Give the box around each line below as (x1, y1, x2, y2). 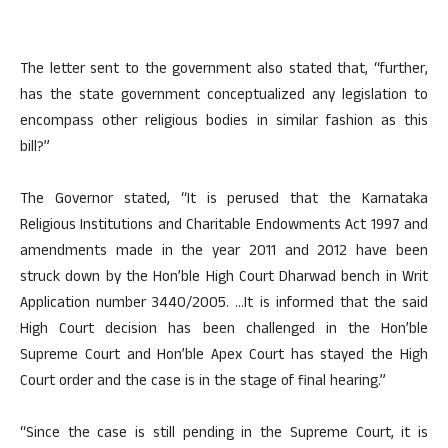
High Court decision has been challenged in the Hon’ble (20, 318, 428, 344)
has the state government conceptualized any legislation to (20, 84, 428, 110)
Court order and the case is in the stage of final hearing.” (20, 370, 386, 396)
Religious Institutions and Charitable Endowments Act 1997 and (20, 214, 428, 240)
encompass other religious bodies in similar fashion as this (20, 110, 428, 136)
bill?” (20, 136, 50, 162)
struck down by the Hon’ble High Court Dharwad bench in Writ (20, 266, 428, 292)
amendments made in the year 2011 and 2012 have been (20, 240, 428, 266)
